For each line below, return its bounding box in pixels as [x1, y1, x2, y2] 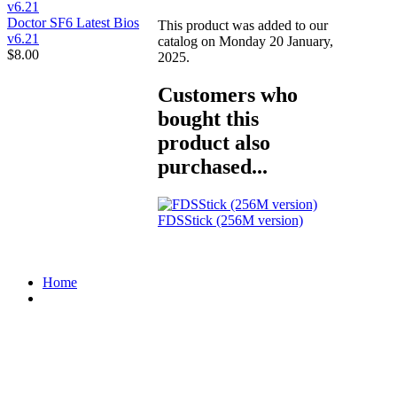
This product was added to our [158, 18, 328, 34]
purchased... [158, 155, 268, 179]
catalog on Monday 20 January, [158, 34, 333, 50]
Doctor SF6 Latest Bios [7, 14, 139, 30]
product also [158, 131, 270, 155]
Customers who [158, 83, 298, 107]
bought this [158, 107, 259, 131]
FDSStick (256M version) [158, 213, 303, 229]
